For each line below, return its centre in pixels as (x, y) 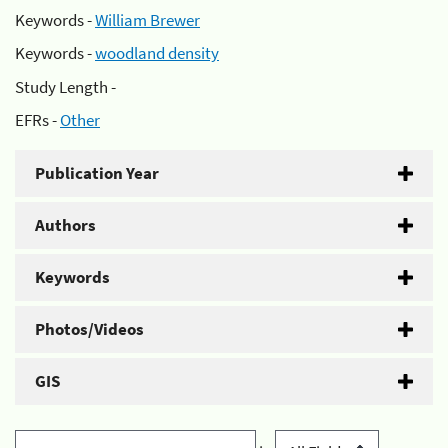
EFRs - (37, 120)
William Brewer (147, 19)
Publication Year (97, 173)
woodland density (157, 53)
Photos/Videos (89, 329)
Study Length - (65, 86)
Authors (65, 225)
